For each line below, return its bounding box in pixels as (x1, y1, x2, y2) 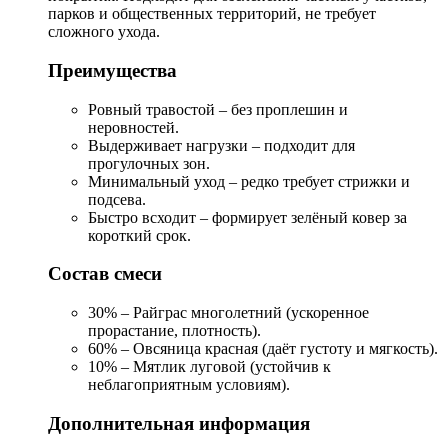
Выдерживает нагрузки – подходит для (88, 136, 355, 154)
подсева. (88, 190, 146, 208)
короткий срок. (88, 226, 191, 244)
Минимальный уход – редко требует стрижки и (88, 172, 410, 190)
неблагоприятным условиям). (88, 376, 290, 394)
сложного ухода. (48, 23, 160, 41)
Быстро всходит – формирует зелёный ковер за (88, 208, 407, 226)
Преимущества (48, 59, 177, 81)
